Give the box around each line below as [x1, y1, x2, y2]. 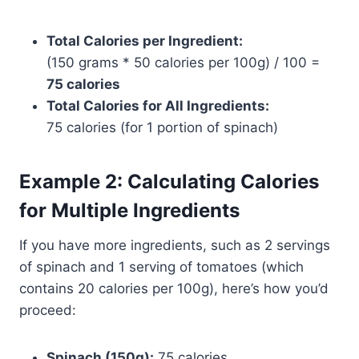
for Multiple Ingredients [19, 199, 240, 222]
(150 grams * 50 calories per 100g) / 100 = [46, 54, 320, 71]
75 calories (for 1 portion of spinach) [46, 119, 278, 135]
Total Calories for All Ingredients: [46, 98, 269, 114]
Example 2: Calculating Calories [19, 170, 319, 193]
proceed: [19, 302, 76, 318]
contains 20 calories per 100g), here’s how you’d [19, 280, 329, 296]
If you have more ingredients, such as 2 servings [19, 237, 330, 253]
